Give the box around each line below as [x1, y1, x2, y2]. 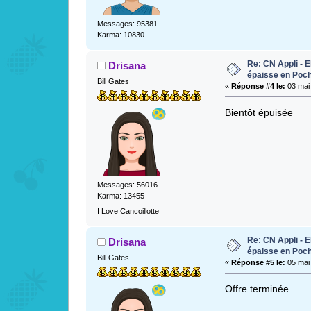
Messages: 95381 [96, 19, 158, 28]
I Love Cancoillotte [96, 206, 159, 215]
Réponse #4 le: [230, 81, 285, 90]
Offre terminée [224, 284, 289, 295]
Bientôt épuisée [224, 108, 293, 118]
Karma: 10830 [96, 30, 144, 39]
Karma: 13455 [96, 192, 144, 201]
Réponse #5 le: [230, 258, 285, 267]
